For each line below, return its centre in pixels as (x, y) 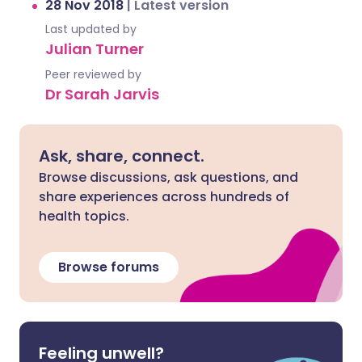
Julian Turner (95, 49)
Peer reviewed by (93, 74)
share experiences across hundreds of (164, 197)
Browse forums (109, 267)
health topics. (84, 216)
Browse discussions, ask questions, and (168, 177)
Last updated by (91, 29)
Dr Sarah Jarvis (102, 94)
